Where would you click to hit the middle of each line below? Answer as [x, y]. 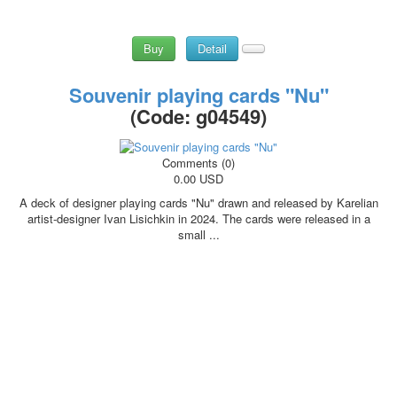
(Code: [163, 117]
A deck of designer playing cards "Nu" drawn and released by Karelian [198, 202]
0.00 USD [198, 179]
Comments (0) [198, 163]
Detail [212, 49]
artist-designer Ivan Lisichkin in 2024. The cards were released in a [198, 218]
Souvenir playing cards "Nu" [198, 95]
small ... [198, 234]
